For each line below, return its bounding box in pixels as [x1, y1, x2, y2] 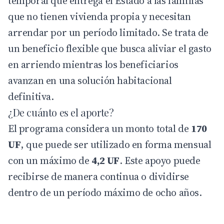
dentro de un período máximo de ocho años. [8, 185, 202, 199]
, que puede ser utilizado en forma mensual [20, 137, 211, 151]
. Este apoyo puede [119, 153, 200, 167]
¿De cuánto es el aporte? [8, 105, 114, 119]
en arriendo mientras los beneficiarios [8, 57, 178, 71]
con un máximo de [8, 153, 92, 167]
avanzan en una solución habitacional [8, 73, 172, 87]
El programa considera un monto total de [8, 121, 191, 135]
